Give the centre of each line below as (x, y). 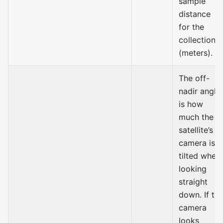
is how (191, 104)
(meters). (196, 53)
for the (191, 27)
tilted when (200, 156)
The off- (194, 78)
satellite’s (196, 130)
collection (197, 40)
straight (193, 181)
